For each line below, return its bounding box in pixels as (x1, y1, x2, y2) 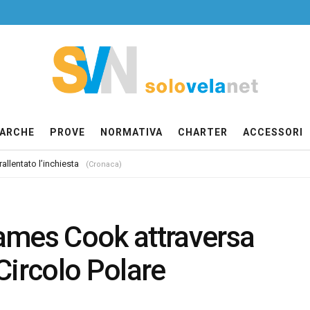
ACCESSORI (243, 127, 303, 138)
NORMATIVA (100, 127, 163, 138)
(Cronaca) (86, 160, 122, 169)
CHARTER (178, 127, 228, 138)
